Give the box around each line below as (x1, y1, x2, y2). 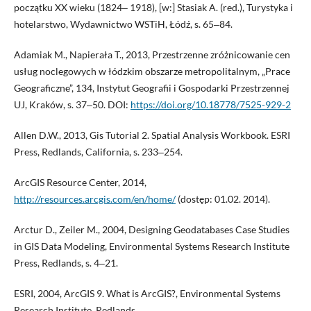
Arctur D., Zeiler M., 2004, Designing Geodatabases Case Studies (13, 223, 289, 235)
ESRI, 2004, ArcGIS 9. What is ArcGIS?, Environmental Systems (13, 287, 280, 299)
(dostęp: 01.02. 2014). (175, 192, 270, 205)
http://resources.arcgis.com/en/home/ (13, 192, 176, 205)
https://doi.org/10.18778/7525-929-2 (130, 98, 291, 110)
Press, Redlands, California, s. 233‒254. (13, 145, 183, 158)
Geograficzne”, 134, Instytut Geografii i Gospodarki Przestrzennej (13, 81, 289, 94)
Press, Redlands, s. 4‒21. (13, 256, 118, 269)
